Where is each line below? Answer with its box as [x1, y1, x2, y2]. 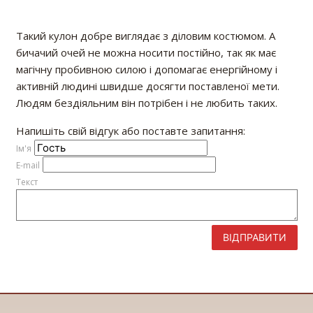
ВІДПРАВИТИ [222, 231, 286, 243]
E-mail [15, 159, 40, 171]
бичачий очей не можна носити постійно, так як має [15, 45, 276, 59]
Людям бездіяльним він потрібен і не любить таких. [15, 95, 277, 110]
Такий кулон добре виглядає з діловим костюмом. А [15, 28, 275, 43]
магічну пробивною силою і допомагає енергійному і [15, 61, 277, 76]
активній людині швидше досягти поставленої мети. [15, 78, 279, 93]
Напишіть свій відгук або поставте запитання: [15, 123, 245, 138]
